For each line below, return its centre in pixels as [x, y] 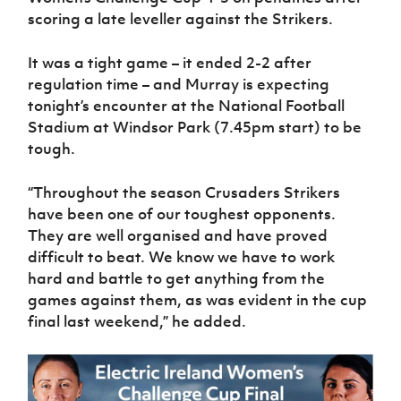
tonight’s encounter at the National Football [187, 105]
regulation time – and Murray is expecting [179, 84]
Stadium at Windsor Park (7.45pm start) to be [195, 127]
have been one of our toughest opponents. [182, 213]
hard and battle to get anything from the [177, 278]
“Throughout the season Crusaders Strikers [184, 192]
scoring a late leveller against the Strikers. [181, 18]
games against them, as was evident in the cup [198, 299]
